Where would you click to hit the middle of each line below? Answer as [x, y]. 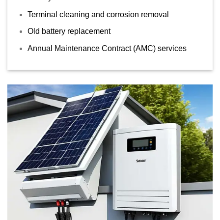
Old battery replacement [69, 31]
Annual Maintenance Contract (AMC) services [107, 48]
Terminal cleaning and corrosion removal [98, 14]
